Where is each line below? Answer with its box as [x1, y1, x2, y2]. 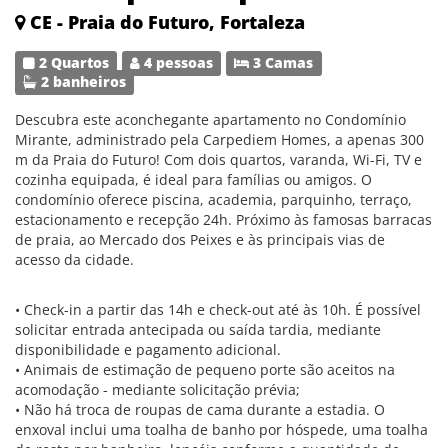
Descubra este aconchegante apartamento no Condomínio [15, 110, 406, 129]
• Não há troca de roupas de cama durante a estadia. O [15, 400, 385, 419]
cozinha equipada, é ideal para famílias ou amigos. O [15, 170, 372, 189]
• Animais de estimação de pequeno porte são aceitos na [15, 360, 395, 379]
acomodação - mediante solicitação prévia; [15, 380, 300, 399]
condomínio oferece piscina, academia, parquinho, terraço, [15, 190, 412, 209]
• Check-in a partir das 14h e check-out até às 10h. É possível [15, 300, 421, 319]
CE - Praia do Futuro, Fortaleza [30, 10, 305, 34]
